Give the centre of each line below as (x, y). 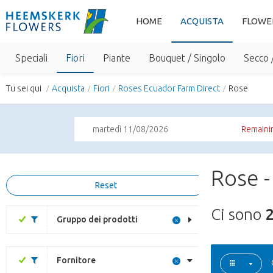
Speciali (31, 58)
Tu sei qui (25, 88)
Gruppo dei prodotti (97, 219)
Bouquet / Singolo (187, 58)
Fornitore (76, 260)
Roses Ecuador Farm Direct (169, 88)
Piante (117, 58)
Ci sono (238, 214)
